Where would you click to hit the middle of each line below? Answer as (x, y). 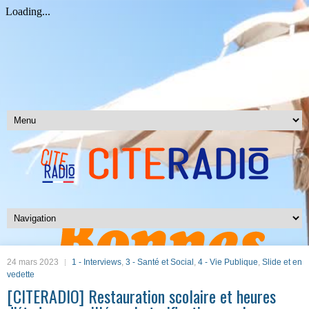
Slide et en (282, 262)
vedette (21, 275)
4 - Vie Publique (228, 262)
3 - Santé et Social (160, 262)
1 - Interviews (97, 262)
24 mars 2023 (33, 262)
